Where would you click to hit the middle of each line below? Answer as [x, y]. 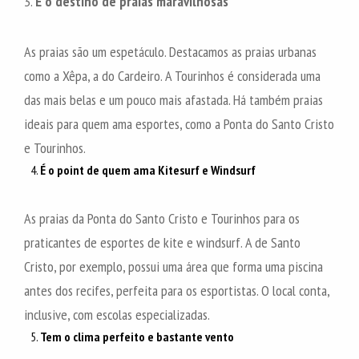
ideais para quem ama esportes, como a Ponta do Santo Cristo [179, 123]
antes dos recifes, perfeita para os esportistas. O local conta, [177, 290]
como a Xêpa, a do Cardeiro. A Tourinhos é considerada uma [172, 75]
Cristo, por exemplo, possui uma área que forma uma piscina [173, 266]
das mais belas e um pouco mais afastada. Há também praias [173, 99]
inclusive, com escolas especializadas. [117, 314]
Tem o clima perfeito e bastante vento [137, 336]
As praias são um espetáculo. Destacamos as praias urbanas [170, 51]
